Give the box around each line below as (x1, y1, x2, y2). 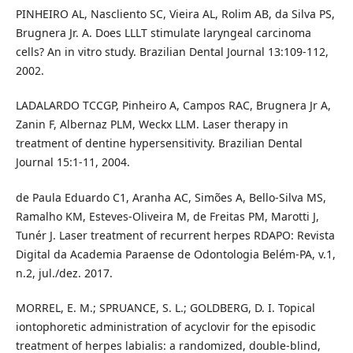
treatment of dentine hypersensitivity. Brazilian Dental (15, 136, 303, 151)
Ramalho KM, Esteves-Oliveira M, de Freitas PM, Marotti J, (15, 208, 319, 224)
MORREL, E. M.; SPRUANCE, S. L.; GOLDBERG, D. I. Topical (15, 299, 315, 315)
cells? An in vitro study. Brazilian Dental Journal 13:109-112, (15, 44, 329, 60)
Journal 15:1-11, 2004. (15, 154, 130, 170)
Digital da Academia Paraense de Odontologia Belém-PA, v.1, (15, 246, 336, 262)
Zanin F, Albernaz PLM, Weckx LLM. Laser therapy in (15, 117, 288, 132)
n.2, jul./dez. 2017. (15, 265, 113, 281)
